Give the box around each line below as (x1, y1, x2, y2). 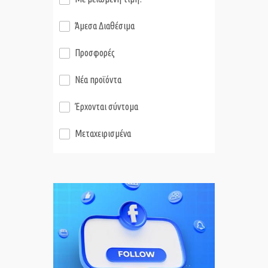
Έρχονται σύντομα (75, 101, 138, 112)
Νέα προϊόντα (75, 74, 121, 86)
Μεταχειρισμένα (75, 128, 131, 139)
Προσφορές (75, 47, 115, 59)
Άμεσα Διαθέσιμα (75, 20, 135, 32)
